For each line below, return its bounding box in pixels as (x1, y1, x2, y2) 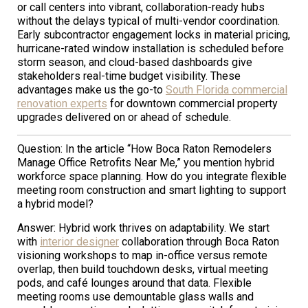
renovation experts (17, 96, 107, 110)
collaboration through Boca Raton (119, 234, 279, 248)
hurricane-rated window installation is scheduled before (17, 41, 284, 55)
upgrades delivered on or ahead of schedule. (17, 110, 231, 124)
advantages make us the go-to (17, 82, 166, 96)
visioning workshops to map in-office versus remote (17, 248, 267, 262)
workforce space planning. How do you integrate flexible (17, 169, 287, 183)
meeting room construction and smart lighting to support (17, 183, 286, 197)
